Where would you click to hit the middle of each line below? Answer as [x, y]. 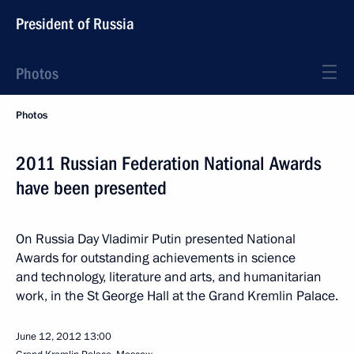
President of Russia [75, 24]
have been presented [91, 188]
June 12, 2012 [49, 337]
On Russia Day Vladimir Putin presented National [156, 239]
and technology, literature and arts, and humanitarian [169, 277]
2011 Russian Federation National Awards [169, 164]
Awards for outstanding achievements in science [156, 258]
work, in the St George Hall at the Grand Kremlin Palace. [177, 296]
